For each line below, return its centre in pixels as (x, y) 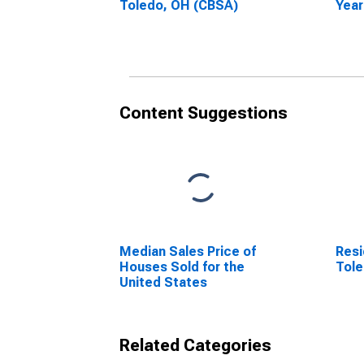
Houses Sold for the (182, 267)
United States (163, 282)
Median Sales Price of (188, 251)
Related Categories (195, 345)
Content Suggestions (204, 113)
